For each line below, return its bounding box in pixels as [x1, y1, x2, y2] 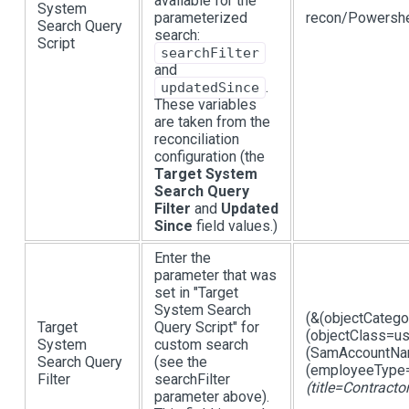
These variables [154, 96, 257, 114]
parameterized [154, 9, 247, 27]
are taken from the [154, 113, 270, 131]
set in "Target [154, 284, 238, 302]
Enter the [154, 249, 211, 267]
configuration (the [154, 148, 265, 166]
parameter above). [154, 388, 269, 406]
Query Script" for [154, 319, 259, 337]
